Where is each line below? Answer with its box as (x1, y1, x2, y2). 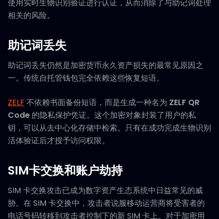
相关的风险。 (8, 10, 55, 22)
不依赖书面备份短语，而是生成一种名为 (24, 97, 169, 109)
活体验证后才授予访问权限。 (8, 135, 109, 147)
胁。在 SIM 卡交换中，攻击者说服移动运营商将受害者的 (8, 197, 205, 209)
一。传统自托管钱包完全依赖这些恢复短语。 (8, 72, 164, 84)
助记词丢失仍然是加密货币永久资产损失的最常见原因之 (8, 60, 203, 71)
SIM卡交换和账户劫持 (8, 162, 123, 179)
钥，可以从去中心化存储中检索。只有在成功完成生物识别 (8, 122, 211, 134)
